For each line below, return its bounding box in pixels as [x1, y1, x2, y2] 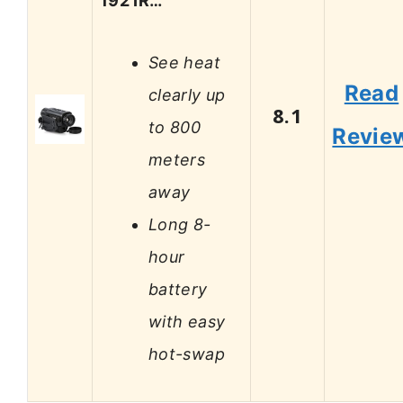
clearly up [148, 85, 226, 104]
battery [148, 279, 208, 299]
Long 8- [148, 214, 211, 234]
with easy [148, 311, 226, 331]
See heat [148, 52, 220, 72]
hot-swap [148, 344, 225, 363]
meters [148, 149, 206, 169]
